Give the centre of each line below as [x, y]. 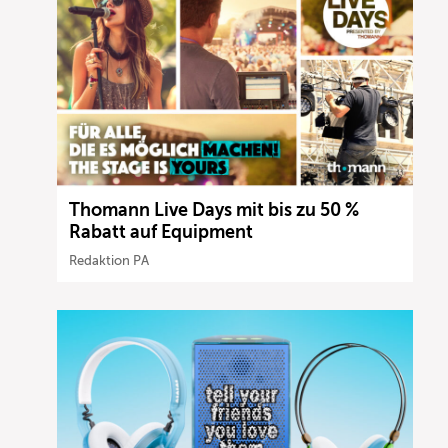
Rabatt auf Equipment [161, 231]
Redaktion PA [109, 260]
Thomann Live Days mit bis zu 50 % [214, 209]
